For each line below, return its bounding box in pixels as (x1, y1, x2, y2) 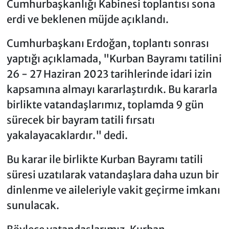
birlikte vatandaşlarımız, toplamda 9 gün (6, 98, 204, 111)
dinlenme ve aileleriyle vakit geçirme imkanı (6, 183, 220, 196)
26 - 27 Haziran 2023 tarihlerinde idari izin (6, 67, 212, 80)
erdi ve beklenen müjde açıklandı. (6, 12, 169, 26)
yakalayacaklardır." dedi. (6, 128, 128, 142)
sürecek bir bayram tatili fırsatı (6, 113, 155, 126)
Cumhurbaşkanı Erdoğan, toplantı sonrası (6, 36, 209, 50)
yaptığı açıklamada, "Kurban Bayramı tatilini (6, 52, 222, 65)
